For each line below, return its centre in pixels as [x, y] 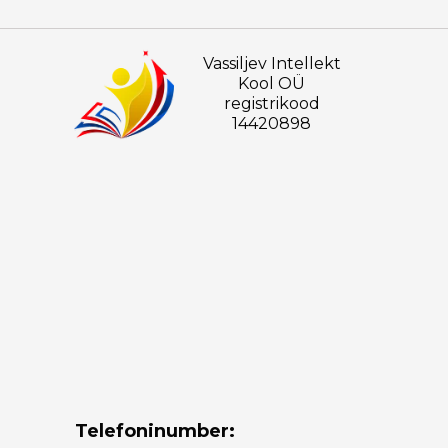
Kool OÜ [271, 83]
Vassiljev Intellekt [271, 63]
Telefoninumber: [155, 431]
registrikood [271, 103]
